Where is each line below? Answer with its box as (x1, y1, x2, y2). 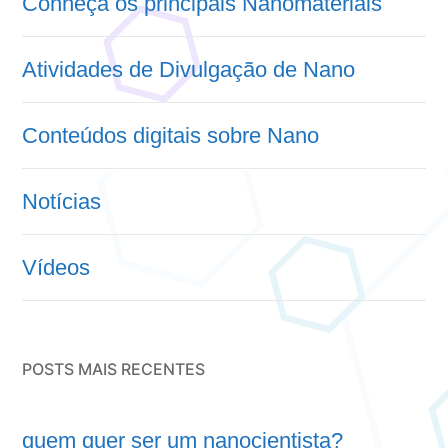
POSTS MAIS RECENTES (22, 359, 205, 380)
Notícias (22, 189, 101, 215)
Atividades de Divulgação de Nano (22, 57, 355, 83)
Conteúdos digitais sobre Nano (22, 123, 319, 149)
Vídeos (22, 255, 90, 281)
